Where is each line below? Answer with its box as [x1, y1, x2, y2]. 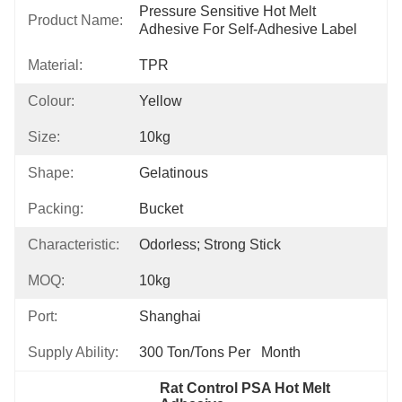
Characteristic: [28, 237, 119, 252]
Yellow [139, 93, 182, 109]
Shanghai [139, 309, 201, 324]
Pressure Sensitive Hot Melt [139, 4, 316, 19]
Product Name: [28, 13, 123, 28]
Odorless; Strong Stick [139, 237, 281, 252]
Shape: [28, 165, 74, 180]
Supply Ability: [28, 345, 118, 360]
